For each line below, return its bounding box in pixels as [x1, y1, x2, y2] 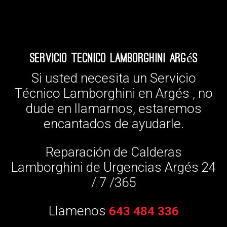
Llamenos [48, 203, 109, 219]
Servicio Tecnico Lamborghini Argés [29, 53, 198, 64]
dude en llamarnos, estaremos [25, 101, 202, 117]
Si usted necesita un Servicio [31, 70, 196, 86]
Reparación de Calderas [45, 144, 182, 160]
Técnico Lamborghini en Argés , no [14, 86, 213, 101]
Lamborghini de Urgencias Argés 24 [11, 160, 216, 175]
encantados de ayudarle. [43, 116, 184, 132]
